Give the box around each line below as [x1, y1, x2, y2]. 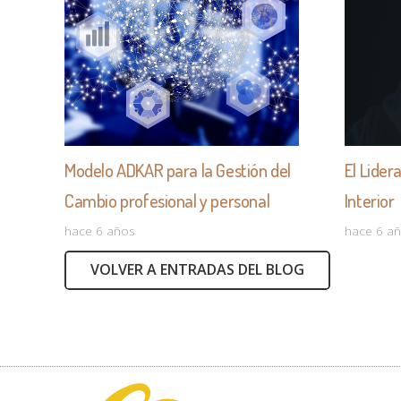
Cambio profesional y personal [64, 189, 270, 213]
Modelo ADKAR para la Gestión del [64, 158, 291, 183]
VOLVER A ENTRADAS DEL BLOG [90, 260, 304, 280]
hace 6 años [64, 221, 135, 239]
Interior [344, 189, 395, 213]
